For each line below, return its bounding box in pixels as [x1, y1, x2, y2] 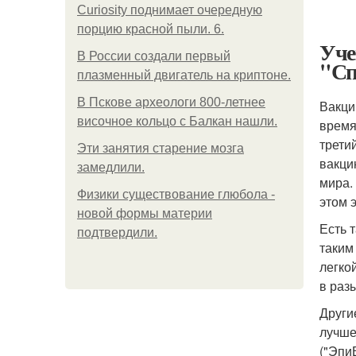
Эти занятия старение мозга [77, 141, 244, 155]
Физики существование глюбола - [77, 188, 275, 201]
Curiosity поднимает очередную [77, 3, 262, 17]
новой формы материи [77, 207, 212, 220]
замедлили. [77, 161, 145, 174]
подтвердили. [77, 226, 157, 239]
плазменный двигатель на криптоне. [77, 68, 291, 82]
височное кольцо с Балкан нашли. [77, 114, 277, 128]
